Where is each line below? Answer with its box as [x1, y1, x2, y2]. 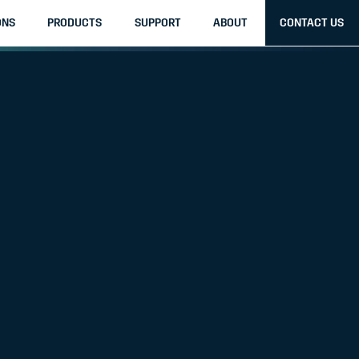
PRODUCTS [47, 15, 103, 30]
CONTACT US [280, 15, 345, 30]
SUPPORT [134, 15, 181, 30]
